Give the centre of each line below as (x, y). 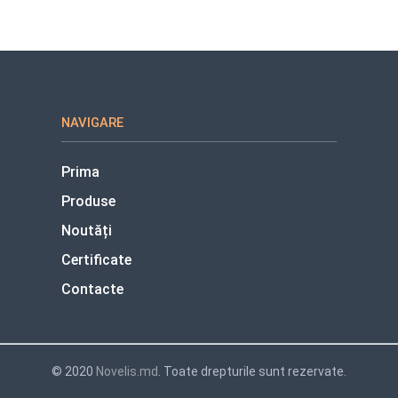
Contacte (93, 290)
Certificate (97, 260)
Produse (89, 202)
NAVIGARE (93, 123)
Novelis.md (127, 372)
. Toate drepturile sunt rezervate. (252, 372)
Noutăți (87, 231)
